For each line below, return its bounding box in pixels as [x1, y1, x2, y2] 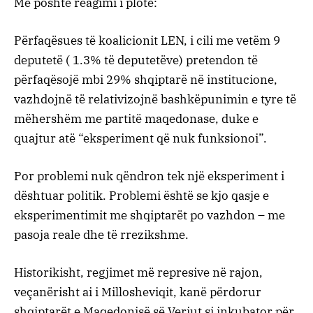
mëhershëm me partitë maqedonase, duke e [14, 111, 259, 127]
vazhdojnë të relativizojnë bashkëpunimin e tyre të [14, 92, 296, 108]
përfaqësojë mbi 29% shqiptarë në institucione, [14, 72, 277, 88]
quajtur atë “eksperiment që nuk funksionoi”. [14, 131, 267, 147]
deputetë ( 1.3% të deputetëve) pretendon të [14, 52, 258, 68]
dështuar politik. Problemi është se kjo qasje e [14, 188, 269, 204]
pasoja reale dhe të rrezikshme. [14, 227, 189, 243]
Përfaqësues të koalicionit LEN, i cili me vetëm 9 [14, 33, 280, 49]
